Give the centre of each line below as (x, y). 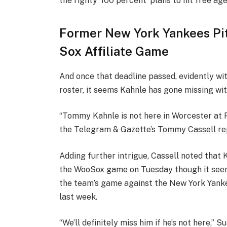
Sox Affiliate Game (114, 51)
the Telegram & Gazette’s (109, 130)
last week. (79, 197)
